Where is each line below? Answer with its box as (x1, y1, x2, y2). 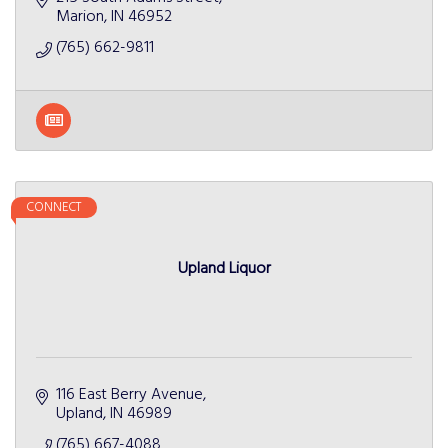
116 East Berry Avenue (56, 381, 203, 408)
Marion (56, 3, 104, 30)
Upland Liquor (177, 255, 271, 282)
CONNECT (26, 196, 82, 218)
